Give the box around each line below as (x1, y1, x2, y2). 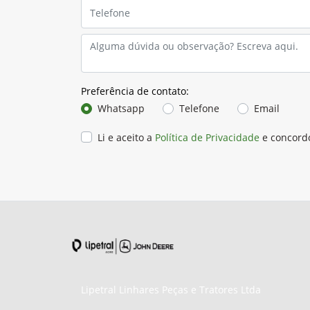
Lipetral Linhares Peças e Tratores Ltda (81, 283, 261, 296)
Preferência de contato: (81, 84, 189, 98)
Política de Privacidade (155, 130, 259, 144)
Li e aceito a (98, 130, 155, 144)
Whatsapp (98, 102, 145, 115)
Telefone (179, 102, 219, 115)
